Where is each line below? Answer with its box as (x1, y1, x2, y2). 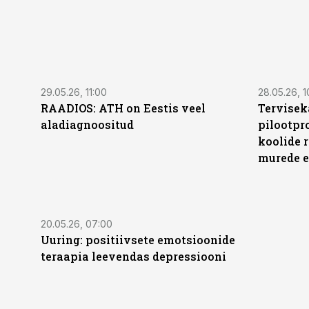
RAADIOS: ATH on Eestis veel (41, 101, 206, 115)
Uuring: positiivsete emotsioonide (41, 232, 235, 247)
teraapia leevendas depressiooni (41, 249, 226, 263)
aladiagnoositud (41, 117, 134, 132)
